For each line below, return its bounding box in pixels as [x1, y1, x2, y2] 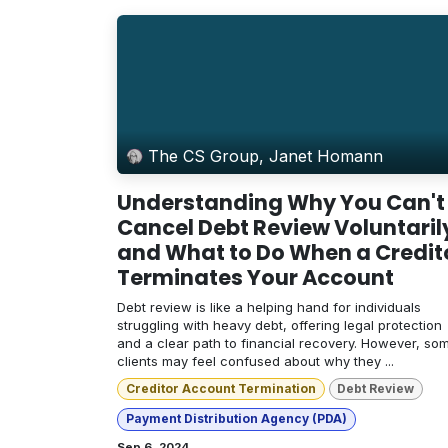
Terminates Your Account [117, 262, 394, 292]
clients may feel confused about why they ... [117, 352, 394, 369]
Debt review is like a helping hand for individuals [117, 298, 421, 315]
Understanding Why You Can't [117, 187, 445, 217]
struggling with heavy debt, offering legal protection [117, 316, 442, 333]
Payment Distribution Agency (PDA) [125, 411, 347, 427]
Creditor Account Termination [125, 380, 316, 396]
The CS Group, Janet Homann [148, 146, 384, 167]
